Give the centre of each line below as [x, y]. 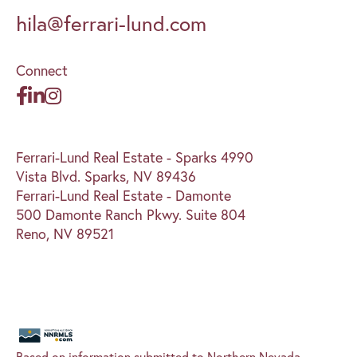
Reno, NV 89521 [65, 233]
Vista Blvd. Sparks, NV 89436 [106, 176]
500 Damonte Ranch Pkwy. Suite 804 [131, 214]
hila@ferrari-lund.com [111, 23]
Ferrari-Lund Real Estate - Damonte [124, 195]
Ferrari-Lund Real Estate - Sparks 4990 [135, 157]
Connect [42, 70]
